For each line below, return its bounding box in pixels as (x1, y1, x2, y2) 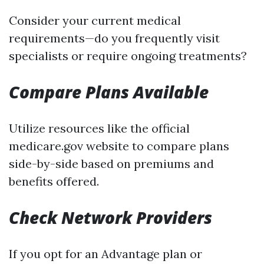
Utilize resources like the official (9, 121, 190, 136)
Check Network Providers (9, 206, 212, 229)
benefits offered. (9, 174, 99, 189)
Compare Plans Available (9, 81, 209, 103)
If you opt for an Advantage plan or (9, 246, 202, 261)
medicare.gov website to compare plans (9, 138, 229, 153)
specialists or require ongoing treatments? (9, 48, 247, 63)
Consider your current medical (9, 13, 181, 28)
